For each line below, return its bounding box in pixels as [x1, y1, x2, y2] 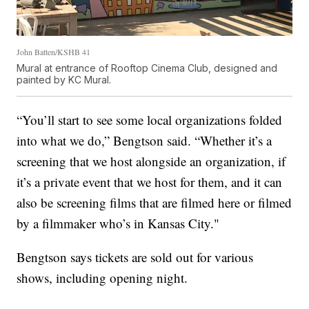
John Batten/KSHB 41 [17, 46, 91, 58]
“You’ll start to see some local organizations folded [17, 111, 283, 129]
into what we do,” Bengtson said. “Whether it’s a [17, 132, 272, 150]
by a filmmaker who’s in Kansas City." [17, 215, 220, 232]
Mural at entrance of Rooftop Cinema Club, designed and [17, 62, 278, 74]
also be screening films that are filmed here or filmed [17, 194, 292, 212]
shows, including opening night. [17, 269, 188, 287]
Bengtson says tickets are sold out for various [17, 248, 254, 266]
